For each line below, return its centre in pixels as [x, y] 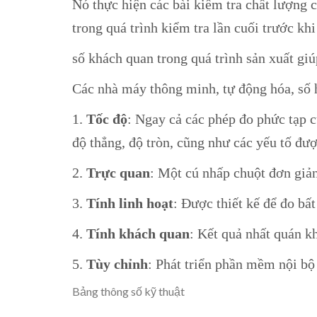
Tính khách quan [138, 233]
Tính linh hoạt [128, 203]
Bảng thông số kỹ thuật [128, 291]
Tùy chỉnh [117, 264]
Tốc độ [107, 119]
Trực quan [118, 172]
